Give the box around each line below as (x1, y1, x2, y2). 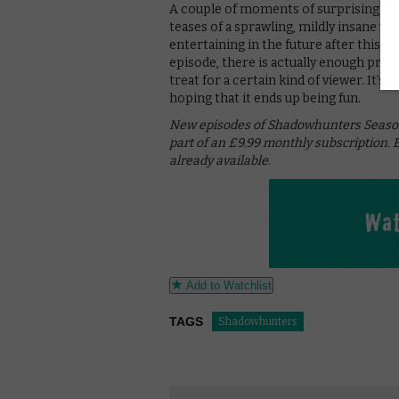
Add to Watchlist (183, 278, 272, 292)
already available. (169, 152, 271, 168)
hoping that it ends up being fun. (169, 90, 361, 106)
